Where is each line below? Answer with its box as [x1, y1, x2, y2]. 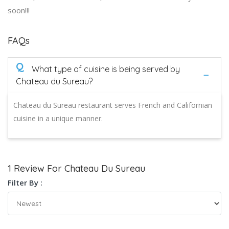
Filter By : [8, 177, 42, 188]
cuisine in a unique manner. [13, 113, 103, 123]
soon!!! [8, 5, 30, 15]
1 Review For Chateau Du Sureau [8, 162, 145, 174]
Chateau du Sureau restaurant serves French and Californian [13, 100, 212, 110]
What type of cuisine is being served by [32, 63, 180, 74]
